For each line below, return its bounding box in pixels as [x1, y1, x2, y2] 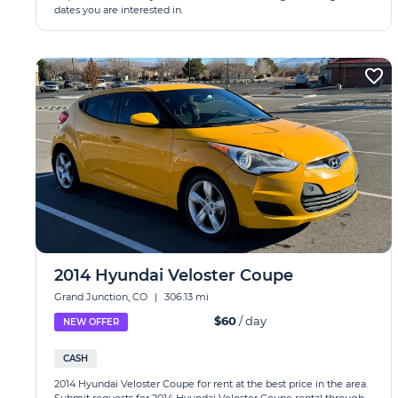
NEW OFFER [63, 316, 119, 328]
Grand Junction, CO [54, 291, 150, 303]
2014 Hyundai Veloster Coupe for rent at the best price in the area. [54, 378, 368, 390]
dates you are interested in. [54, 4, 183, 16]
